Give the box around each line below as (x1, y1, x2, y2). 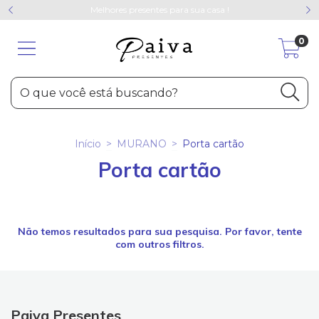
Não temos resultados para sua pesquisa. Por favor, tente (17, 225, 302, 238)
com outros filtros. (115, 238, 204, 251)
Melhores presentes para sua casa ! (90, 4, 229, 15)
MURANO (117, 137, 167, 150)
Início (75, 137, 101, 150)
